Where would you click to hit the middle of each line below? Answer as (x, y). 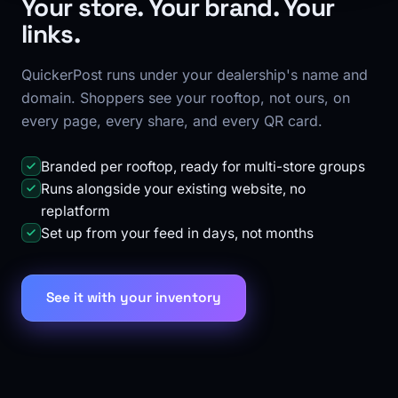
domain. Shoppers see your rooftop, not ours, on (186, 98)
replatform (76, 211)
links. (51, 34)
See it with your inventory (134, 298)
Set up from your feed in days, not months (177, 233)
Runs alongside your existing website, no (173, 189)
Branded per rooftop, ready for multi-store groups (203, 167)
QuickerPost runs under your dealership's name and (195, 75)
